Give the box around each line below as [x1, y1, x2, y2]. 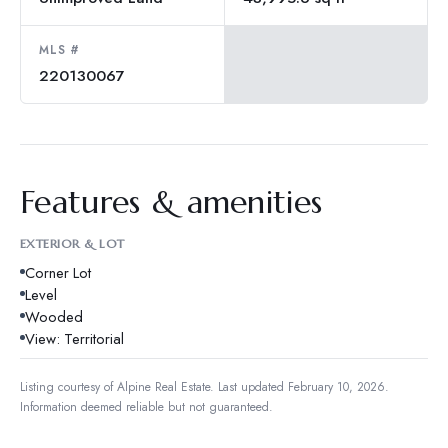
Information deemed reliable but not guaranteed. [20, 397, 273, 416]
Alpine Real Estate [117, 377, 210, 396]
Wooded [25, 305, 83, 328]
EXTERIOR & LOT [20, 235, 125, 251]
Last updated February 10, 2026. [214, 377, 389, 396]
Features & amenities [20, 181, 323, 222]
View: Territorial [25, 327, 124, 350]
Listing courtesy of [20, 377, 117, 396]
